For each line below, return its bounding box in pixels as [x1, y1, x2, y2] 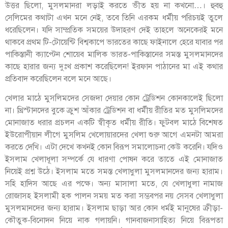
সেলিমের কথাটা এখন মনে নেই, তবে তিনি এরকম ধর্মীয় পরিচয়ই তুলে [5, 12, 223, 23]
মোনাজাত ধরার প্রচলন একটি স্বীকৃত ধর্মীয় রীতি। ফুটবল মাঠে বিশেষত [5, 117, 223, 128]
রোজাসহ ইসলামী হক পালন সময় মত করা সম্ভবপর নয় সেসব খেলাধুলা [5, 190, 223, 201]
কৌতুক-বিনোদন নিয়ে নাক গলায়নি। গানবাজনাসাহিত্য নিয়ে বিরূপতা [5, 215, 223, 225]
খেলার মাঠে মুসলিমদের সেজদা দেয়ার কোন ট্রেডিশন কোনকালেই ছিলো [5, 93, 223, 103]
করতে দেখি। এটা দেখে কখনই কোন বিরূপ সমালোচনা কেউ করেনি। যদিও [5, 141, 223, 152]
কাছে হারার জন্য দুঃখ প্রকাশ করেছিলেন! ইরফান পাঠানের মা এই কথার [5, 61, 223, 72]
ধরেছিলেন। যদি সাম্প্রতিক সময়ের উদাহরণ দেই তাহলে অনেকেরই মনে [5, 24, 223, 35]
